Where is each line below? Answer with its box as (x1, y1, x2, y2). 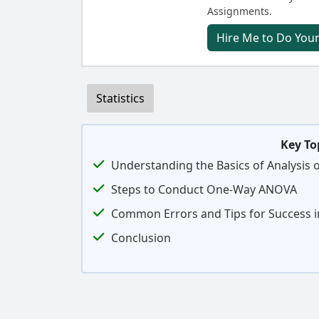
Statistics (96, 90, 145, 106)
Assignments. (207, 4, 273, 18)
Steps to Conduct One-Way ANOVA (111, 182, 297, 197)
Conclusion (111, 230, 171, 246)
